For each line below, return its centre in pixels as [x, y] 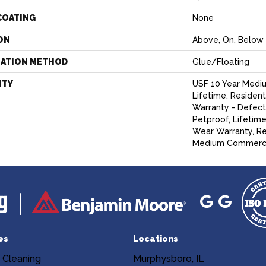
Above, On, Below [228, 40]
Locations [156, 239]
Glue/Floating [221, 62]
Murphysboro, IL [169, 259]
